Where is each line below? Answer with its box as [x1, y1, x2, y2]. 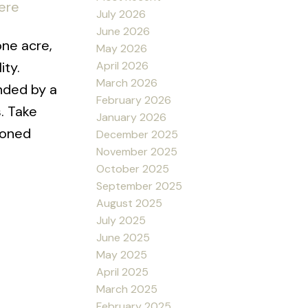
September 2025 [96, 178, 183, 193]
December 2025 [96, 126, 179, 142]
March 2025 [96, 281, 158, 296]
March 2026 [96, 75, 158, 90]
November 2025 [96, 144, 178, 159]
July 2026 [96, 6, 146, 21]
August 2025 [96, 195, 163, 210]
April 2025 [96, 264, 149, 279]
